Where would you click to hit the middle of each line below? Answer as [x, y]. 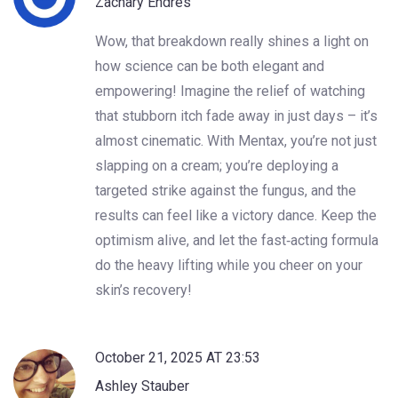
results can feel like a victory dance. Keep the [236, 215]
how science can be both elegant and [210, 66]
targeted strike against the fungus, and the [226, 190]
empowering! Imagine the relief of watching [230, 91]
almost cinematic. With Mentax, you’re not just [236, 140]
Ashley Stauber [142, 386]
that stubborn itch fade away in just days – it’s [236, 115]
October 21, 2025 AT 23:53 [178, 357]
